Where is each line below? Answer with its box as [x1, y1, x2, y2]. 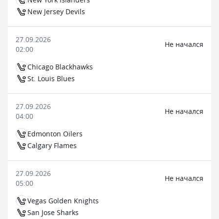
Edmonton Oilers [27, 129, 83, 138]
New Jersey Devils [27, 7, 85, 16]
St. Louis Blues [27, 74, 75, 83]
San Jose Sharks [27, 208, 79, 217]
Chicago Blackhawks [27, 62, 93, 71]
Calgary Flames [27, 141, 77, 150]
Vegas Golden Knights [27, 196, 99, 205]
